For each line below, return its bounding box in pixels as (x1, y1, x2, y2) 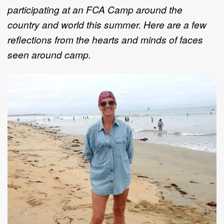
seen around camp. (7, 47, 91, 61)
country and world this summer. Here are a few (7, 17, 206, 31)
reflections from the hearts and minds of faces (7, 32, 203, 46)
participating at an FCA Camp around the (7, 2, 182, 16)
